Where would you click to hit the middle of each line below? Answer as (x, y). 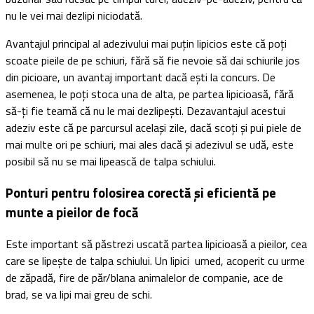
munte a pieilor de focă (72, 213)
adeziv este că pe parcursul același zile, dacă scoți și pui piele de (153, 128)
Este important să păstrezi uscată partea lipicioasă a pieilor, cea (156, 244)
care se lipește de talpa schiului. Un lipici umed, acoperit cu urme (155, 260)
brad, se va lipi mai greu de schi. (79, 294)
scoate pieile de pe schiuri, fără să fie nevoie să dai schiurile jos (153, 61)
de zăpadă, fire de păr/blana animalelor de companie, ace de (144, 277)
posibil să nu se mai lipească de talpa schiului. (111, 162)
